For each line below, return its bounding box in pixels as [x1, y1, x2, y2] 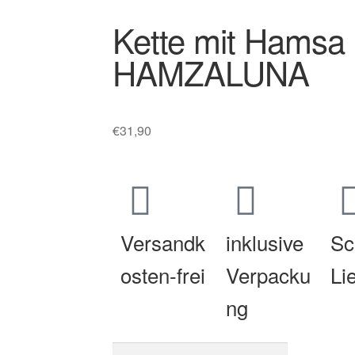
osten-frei [120, 260, 205, 290]
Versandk [120, 227, 205, 258]
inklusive [225, 227, 303, 258]
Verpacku [225, 260, 311, 290]
